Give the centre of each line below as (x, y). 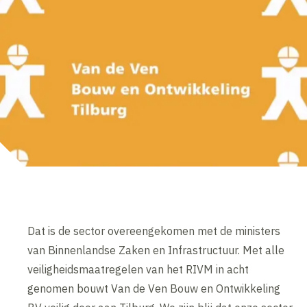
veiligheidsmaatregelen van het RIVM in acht (138, 270)
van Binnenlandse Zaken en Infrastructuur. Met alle (156, 250)
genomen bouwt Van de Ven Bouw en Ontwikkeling (154, 289)
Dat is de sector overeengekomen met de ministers (154, 231)
